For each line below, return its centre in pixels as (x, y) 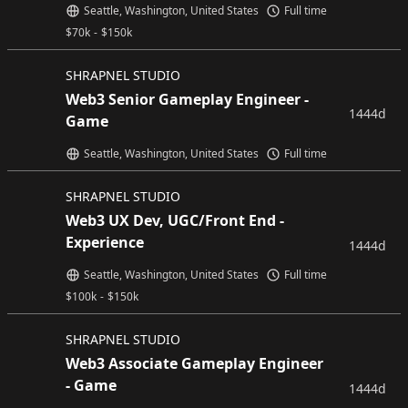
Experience (105, 242)
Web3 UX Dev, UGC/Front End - (175, 220)
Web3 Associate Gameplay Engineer (194, 363)
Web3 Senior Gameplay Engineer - (187, 99)
